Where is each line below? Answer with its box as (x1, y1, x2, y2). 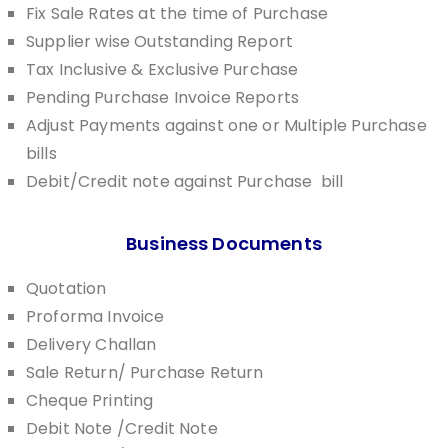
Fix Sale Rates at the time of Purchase (26, 2, 329, 25)
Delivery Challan (26, 333, 157, 356)
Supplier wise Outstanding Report (26, 30, 294, 53)
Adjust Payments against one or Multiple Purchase (26, 114, 427, 137)
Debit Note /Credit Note (26, 417, 218, 440)
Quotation (26, 277, 107, 300)
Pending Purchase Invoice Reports (26, 86, 300, 109)
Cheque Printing (26, 389, 154, 412)
